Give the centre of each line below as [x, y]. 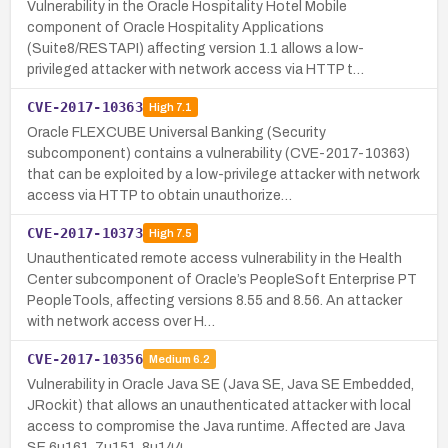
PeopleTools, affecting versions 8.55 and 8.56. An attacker [214, 300]
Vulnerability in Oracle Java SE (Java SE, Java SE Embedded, [220, 384]
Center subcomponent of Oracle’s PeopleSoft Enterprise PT [222, 279]
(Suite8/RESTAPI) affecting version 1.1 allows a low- [195, 48]
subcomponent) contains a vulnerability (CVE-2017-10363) [218, 153]
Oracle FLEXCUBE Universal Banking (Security [176, 132]
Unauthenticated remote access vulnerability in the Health [214, 258]
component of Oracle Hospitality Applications [175, 27]
